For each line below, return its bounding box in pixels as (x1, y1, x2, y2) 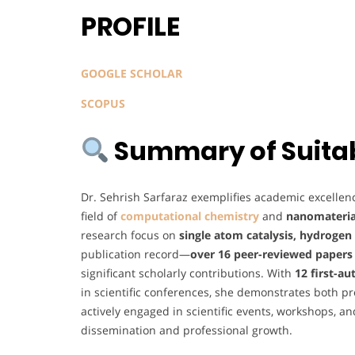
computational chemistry (120, 208, 259, 224)
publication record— (81, 246, 190, 262)
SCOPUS (81, 95, 128, 111)
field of (81, 208, 120, 224)
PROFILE (81, 9, 185, 45)
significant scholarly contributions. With (81, 265, 295, 281)
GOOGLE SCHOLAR (81, 65, 185, 81)
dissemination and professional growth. (81, 323, 292, 338)
